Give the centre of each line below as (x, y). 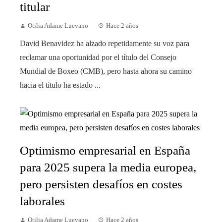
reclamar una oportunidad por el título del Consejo (98, 57)
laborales (42, 201)
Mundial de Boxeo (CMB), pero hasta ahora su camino (106, 71)
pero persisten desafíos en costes (101, 184)
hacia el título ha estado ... (60, 85)
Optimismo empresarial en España (105, 150)
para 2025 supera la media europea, (108, 167)
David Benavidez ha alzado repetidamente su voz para (105, 43)
